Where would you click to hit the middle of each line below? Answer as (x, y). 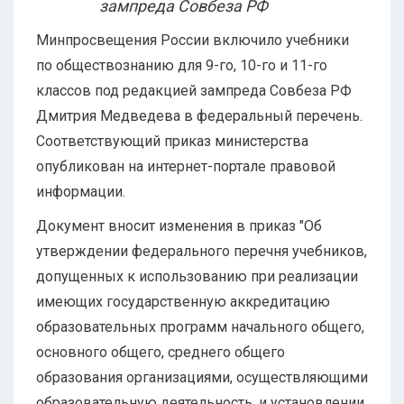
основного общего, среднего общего (161, 353)
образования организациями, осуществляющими (202, 378)
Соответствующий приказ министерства (172, 142)
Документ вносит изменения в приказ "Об (179, 226)
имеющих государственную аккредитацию (183, 302)
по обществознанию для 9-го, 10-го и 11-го (182, 66)
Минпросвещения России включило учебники (193, 41)
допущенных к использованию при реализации (197, 277)
